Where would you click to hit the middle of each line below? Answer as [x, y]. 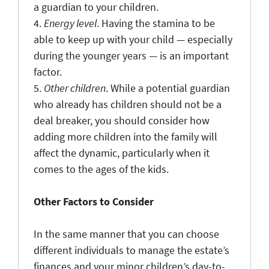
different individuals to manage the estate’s [131, 250]
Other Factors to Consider [94, 201]
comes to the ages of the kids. [102, 169]
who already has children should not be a [128, 104]
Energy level [70, 23]
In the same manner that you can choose [126, 234]
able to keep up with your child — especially [133, 39]
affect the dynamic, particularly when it [122, 153]
